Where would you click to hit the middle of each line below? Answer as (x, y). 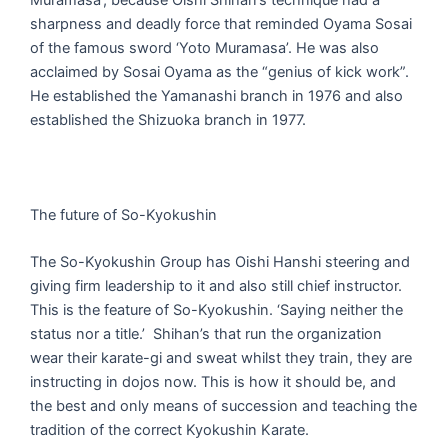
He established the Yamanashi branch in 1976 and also (216, 95)
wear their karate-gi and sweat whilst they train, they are (221, 358)
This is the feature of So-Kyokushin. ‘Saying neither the (216, 310)
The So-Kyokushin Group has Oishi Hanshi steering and (220, 262)
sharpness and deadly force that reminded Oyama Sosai (221, 23)
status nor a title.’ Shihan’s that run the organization (206, 334)
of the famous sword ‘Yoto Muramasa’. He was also (204, 47)
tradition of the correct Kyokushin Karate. (169, 430)
